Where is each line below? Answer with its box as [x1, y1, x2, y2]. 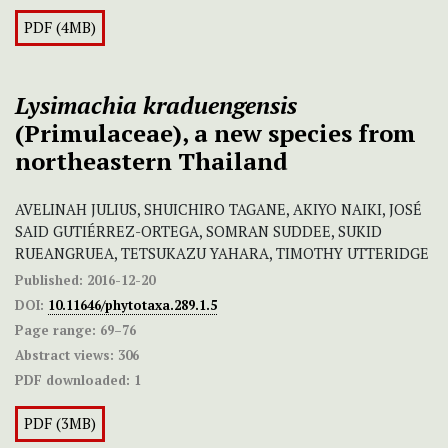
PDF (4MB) [24, 18, 96, 38]
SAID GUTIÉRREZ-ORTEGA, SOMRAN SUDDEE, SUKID [15, 222, 382, 242]
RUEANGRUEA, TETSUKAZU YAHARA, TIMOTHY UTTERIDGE [15, 244, 429, 264]
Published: [15, 271, 83, 290]
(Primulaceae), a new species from [15, 117, 416, 150]
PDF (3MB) [24, 414, 96, 434]
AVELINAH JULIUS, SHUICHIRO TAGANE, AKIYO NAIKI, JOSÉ [15, 200, 422, 220]
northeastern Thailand [15, 145, 288, 178]
